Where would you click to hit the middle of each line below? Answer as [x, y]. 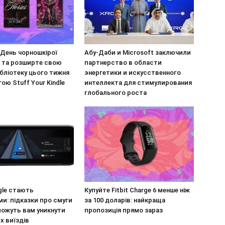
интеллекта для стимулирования [138, 83]
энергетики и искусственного [133, 73]
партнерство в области [123, 63]
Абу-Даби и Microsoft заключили [138, 52]
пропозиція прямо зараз [124, 210]
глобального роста [116, 93]
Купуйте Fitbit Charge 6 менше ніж [137, 190]
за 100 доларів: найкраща [125, 200]
